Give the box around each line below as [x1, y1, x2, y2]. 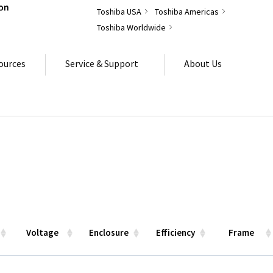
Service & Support [65, 57, 138, 69]
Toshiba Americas [154, 6, 219, 17]
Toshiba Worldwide [96, 22, 166, 33]
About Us [184, 57, 222, 69]
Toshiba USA [96, 6, 141, 17]
